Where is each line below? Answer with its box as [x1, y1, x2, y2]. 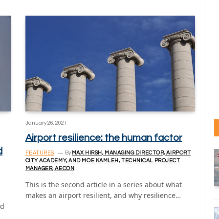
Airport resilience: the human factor [25, 132, 182, 143]
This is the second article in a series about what [25, 179, 182, 189]
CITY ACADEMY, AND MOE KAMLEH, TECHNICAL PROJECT [25, 157, 180, 163]
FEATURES [25, 150, 54, 155]
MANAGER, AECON [25, 165, 75, 171]
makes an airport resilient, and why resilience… [25, 190, 181, 200]
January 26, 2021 [25, 120, 67, 126]
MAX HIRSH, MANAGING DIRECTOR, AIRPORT [71, 150, 191, 155]
